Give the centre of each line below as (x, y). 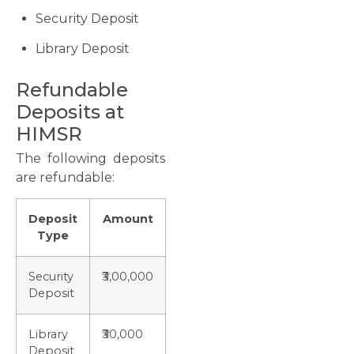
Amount (128, 219)
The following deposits (90, 158)
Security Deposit (87, 19)
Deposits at (70, 111)
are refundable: (65, 177)
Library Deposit (83, 49)
